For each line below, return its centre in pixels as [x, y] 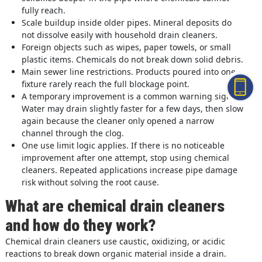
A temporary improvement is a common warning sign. [127, 96]
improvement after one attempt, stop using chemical [125, 157]
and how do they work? [80, 225]
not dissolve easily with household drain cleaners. [119, 35]
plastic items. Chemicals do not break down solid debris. [132, 59]
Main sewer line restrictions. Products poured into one [128, 71]
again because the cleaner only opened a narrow [118, 120]
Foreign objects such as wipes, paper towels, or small [126, 47]
